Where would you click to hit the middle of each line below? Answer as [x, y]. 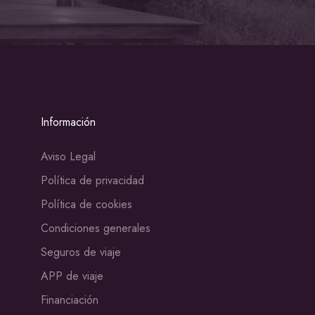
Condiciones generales [96, 229]
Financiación [70, 300]
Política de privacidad [92, 181]
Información [68, 122]
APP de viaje [72, 276]
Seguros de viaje [81, 252]
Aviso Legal [68, 157]
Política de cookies [86, 205]
